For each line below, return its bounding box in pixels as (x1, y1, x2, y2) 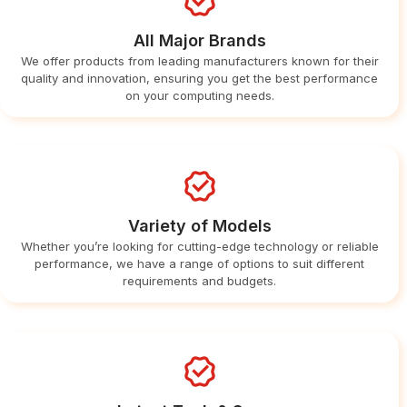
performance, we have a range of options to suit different (35, 255, 365, 271)
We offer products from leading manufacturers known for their (20, 53, 379, 68)
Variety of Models (127, 215, 272, 235)
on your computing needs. (124, 87, 274, 103)
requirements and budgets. (123, 273, 277, 288)
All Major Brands (133, 30, 266, 50)
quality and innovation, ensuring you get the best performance (21, 70, 379, 85)
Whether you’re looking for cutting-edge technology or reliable (20, 238, 379, 253)
